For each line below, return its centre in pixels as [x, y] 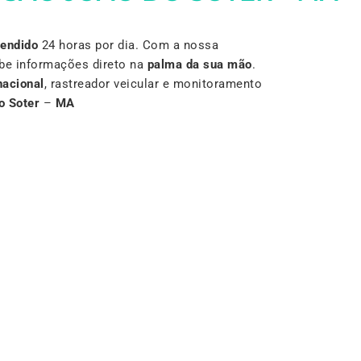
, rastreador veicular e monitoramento [153, 83]
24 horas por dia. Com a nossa [128, 45]
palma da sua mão [199, 64]
